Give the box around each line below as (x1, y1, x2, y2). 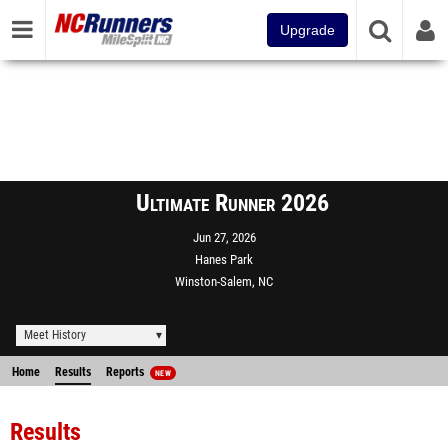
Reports (106, 365, 147, 379)
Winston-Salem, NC (175, 274, 273, 289)
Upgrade (280, 22, 335, 38)
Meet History (24, 328, 86, 342)
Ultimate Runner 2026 (135, 189, 329, 217)
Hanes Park (195, 252, 253, 267)
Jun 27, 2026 (192, 230, 256, 245)
